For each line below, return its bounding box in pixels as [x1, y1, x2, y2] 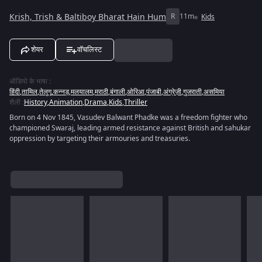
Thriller [124, 97, 147, 108]
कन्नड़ [53, 87, 69, 97]
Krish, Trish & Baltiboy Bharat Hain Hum [9, 11, 166, 23]
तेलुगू [39, 87, 51, 97]
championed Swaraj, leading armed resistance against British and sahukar [9, 123, 251, 133]
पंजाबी [146, 87, 161, 97]
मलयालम [71, 87, 93, 97]
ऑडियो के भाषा [9, 76, 47, 87]
